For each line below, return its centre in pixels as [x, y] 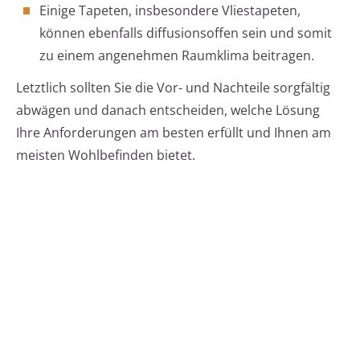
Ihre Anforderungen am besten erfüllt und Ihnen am [174, 133]
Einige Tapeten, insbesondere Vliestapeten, [170, 11]
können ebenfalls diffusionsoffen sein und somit [186, 33]
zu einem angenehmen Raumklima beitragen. [177, 56]
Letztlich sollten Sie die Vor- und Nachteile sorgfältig [173, 88]
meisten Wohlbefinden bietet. [106, 155]
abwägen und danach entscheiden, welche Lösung [168, 110]
